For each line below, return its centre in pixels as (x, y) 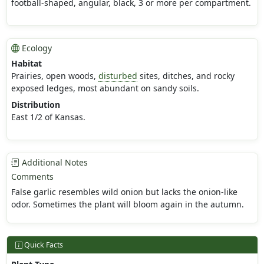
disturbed (118, 76)
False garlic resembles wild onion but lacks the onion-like (124, 192)
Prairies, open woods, (55, 76)
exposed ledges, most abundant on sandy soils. (105, 88)
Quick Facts (42, 245)
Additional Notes (53, 163)
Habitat (26, 64)
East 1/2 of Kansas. (48, 117)
